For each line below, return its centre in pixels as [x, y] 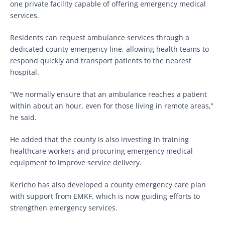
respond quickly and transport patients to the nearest [101, 60]
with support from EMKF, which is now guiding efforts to [105, 196]
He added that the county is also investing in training [99, 139]
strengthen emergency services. [64, 207]
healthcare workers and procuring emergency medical [101, 151]
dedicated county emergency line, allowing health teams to [109, 49]
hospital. [25, 72]
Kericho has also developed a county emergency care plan [108, 184]
